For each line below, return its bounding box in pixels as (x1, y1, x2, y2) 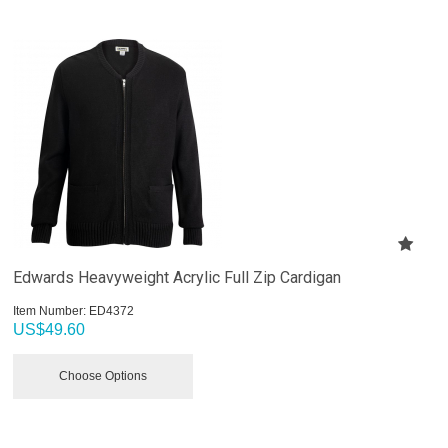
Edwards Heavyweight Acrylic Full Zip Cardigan (13, 267, 342, 287)
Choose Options (59, 368, 148, 383)
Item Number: (13, 303, 87, 318)
